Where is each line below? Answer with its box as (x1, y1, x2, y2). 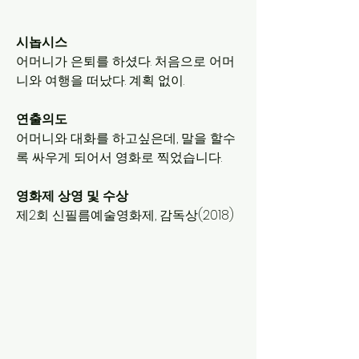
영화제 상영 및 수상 (16, 186, 128, 205)
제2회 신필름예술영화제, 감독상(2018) (16, 205, 234, 224)
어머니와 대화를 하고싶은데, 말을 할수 (16, 128, 236, 147)
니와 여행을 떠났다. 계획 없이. (16, 71, 184, 90)
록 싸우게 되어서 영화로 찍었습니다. (16, 147, 222, 167)
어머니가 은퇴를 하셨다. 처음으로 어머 (16, 51, 235, 71)
